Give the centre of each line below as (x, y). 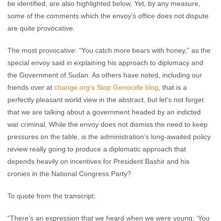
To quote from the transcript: (52, 196)
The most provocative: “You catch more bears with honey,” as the (109, 50)
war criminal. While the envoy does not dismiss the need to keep (108, 124)
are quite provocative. (41, 28)
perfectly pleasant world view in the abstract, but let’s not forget (106, 100)
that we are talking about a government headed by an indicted (104, 112)
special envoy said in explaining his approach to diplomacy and (105, 63)
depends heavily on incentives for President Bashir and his (98, 161)
